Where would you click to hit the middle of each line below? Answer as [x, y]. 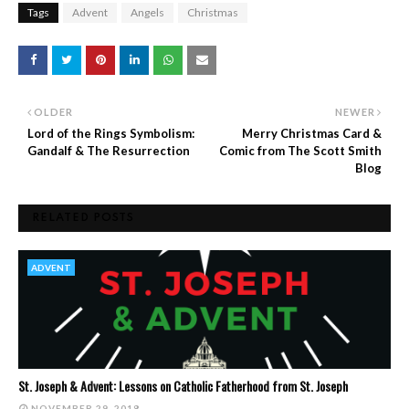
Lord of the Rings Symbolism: [111, 134]
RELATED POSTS [83, 219]
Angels [147, 13]
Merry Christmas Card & [312, 134]
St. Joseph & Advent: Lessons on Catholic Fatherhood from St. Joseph [183, 386]
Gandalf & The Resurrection [109, 151]
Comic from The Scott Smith [300, 151]
